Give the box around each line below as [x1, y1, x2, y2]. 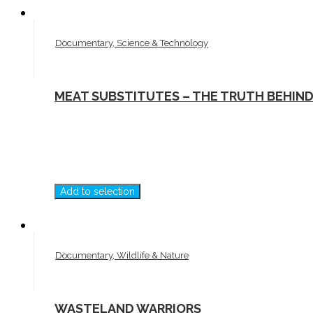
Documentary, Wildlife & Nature [55, 250, 189, 261]
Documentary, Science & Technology [55, 38, 208, 49]
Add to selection [60, 186, 135, 198]
